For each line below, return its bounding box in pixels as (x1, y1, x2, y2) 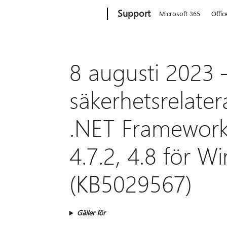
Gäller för (77, 208, 105, 218)
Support (118, 7, 151, 19)
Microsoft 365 (159, 9, 201, 18)
